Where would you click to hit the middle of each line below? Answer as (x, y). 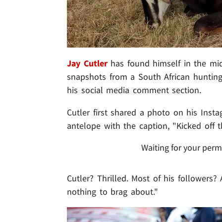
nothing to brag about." (112, 192)
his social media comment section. (134, 90)
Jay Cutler (87, 63)
